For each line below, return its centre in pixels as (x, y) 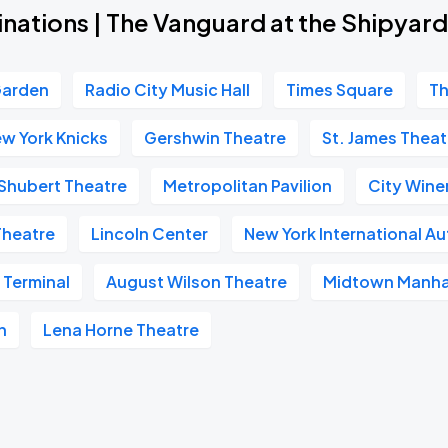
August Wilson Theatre (197, 281)
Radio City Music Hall (168, 89)
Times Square (340, 89)
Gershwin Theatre (215, 137)
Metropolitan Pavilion (248, 185)
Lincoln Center (150, 233)
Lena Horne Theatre (121, 329)
